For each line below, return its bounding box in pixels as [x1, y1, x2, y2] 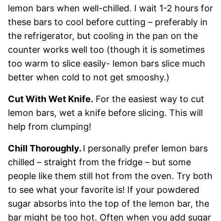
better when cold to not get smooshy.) [8, 72, 170, 82]
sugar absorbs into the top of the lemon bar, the [8, 198, 209, 209]
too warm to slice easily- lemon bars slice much [8, 58, 205, 69]
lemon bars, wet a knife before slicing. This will [8, 107, 203, 118]
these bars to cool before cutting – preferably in [8, 16, 208, 27]
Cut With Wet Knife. [8, 93, 93, 104]
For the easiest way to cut [96, 93, 204, 104]
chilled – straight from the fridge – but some [8, 156, 191, 167]
